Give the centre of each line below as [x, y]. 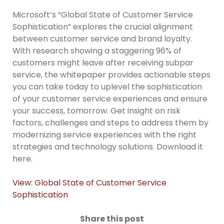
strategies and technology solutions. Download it [108, 147]
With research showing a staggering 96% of [97, 51]
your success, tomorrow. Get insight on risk [96, 111]
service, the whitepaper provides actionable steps [111, 75]
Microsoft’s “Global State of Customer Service [103, 15]
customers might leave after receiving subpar [103, 63]
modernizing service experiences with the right [104, 135]
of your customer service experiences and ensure [110, 99]
